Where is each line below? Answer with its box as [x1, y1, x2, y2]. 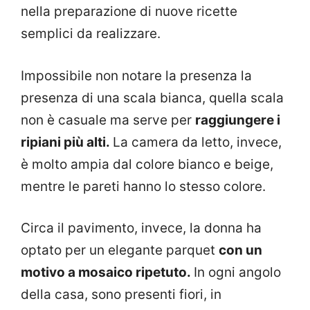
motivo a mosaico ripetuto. [21, 264, 194, 281]
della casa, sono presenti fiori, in [21, 286, 221, 303]
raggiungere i [195, 111, 280, 128]
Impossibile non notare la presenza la [21, 67, 252, 84]
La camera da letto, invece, [113, 134, 282, 150]
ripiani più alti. [21, 134, 113, 150]
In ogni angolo [194, 264, 281, 281]
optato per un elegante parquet [21, 242, 219, 259]
